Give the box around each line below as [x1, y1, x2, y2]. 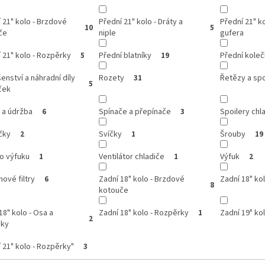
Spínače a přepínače [98, 106, 171, 118]
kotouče [98, 185, 128, 197]
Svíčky [98, 128, 122, 141]
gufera [219, 27, 244, 40]
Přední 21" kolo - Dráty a [98, 16, 183, 28]
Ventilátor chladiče [98, 151, 164, 163]
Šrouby [219, 128, 245, 141]
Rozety [98, 72, 124, 85]
